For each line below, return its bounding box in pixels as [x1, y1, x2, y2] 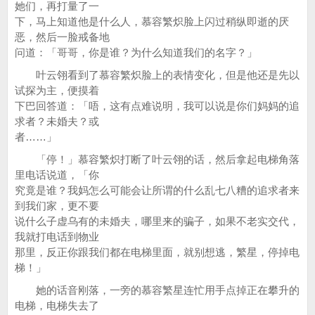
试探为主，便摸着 [15, 84, 99, 96]
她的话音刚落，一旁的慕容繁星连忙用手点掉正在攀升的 [15, 284, 300, 296]
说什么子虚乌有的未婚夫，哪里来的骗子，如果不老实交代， [15, 215, 300, 227]
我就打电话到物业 [15, 231, 99, 243]
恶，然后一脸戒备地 [15, 31, 110, 43]
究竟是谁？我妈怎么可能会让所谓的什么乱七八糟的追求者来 [15, 184, 300, 196]
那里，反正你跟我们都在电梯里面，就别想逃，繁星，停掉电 [15, 246, 300, 258]
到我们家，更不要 [15, 200, 99, 212]
